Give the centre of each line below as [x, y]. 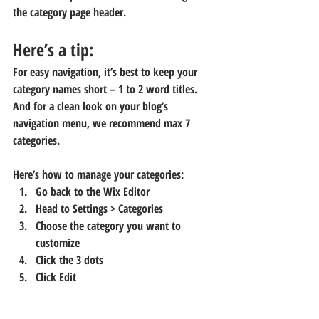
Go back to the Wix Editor [93, 191]
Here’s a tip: [55, 49]
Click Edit [56, 277]
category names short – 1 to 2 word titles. [106, 89]
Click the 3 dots [71, 260]
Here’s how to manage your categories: [98, 174]
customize [58, 242]
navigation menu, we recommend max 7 [103, 123]
